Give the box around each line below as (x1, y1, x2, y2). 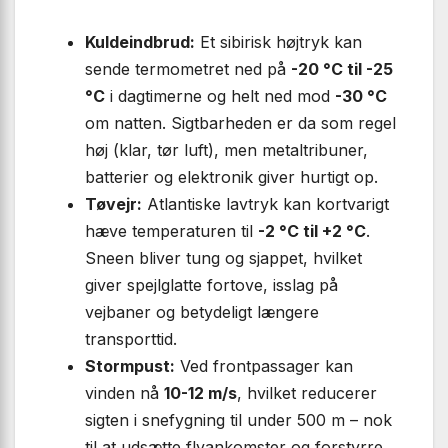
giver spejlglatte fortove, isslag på (85, 274, 338, 295)
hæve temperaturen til (85, 220, 258, 241)
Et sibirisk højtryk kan (195, 31, 362, 52)
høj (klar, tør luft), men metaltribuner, (85, 139, 368, 160)
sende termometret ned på (85, 58, 291, 79)
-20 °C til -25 (291, 58, 393, 79)
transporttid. (85, 328, 177, 349)
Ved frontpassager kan (175, 355, 353, 376)
